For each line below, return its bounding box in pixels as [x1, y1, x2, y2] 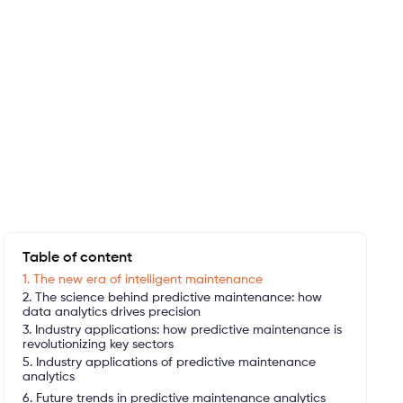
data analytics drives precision [22, 306, 201, 318]
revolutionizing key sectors [22, 338, 174, 351]
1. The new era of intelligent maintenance [22, 273, 263, 286]
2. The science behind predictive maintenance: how [22, 291, 322, 304]
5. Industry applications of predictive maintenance [22, 356, 316, 369]
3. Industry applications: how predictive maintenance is [22, 324, 342, 336]
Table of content [22, 251, 132, 265]
